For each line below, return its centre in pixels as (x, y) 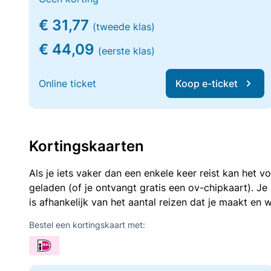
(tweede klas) (124, 27)
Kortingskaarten (87, 146)
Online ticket (67, 83)
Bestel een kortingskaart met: (87, 225)
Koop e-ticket (207, 83)
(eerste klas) (126, 51)
